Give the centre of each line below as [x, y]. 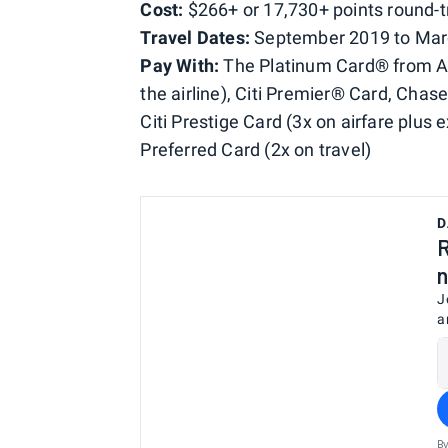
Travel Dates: [195, 37]
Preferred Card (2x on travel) [256, 149]
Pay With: [180, 65]
